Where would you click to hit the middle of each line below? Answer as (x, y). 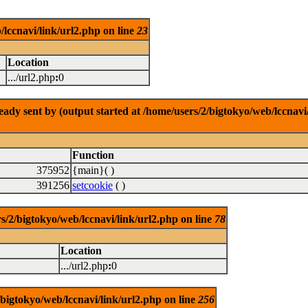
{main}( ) (93, 170)
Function (93, 155)
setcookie (92, 185)
